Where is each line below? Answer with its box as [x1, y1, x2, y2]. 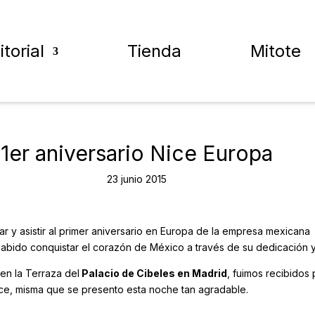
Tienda [127, 40, 181, 61]
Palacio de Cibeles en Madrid [79, 267, 228, 279]
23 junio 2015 [106, 173, 167, 185]
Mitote [250, 40, 302, 61]
